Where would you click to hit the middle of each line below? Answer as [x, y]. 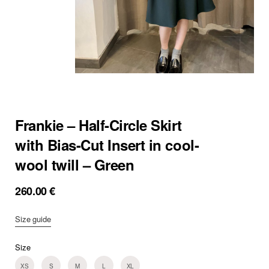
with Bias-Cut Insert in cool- [107, 145]
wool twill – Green [75, 165]
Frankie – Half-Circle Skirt [98, 125]
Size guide [33, 219]
